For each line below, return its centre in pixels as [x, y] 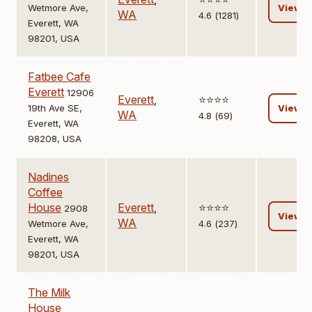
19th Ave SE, [55, 108]
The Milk [49, 293]
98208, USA [55, 139]
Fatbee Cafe [60, 77]
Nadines [49, 177]
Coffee [46, 193]
